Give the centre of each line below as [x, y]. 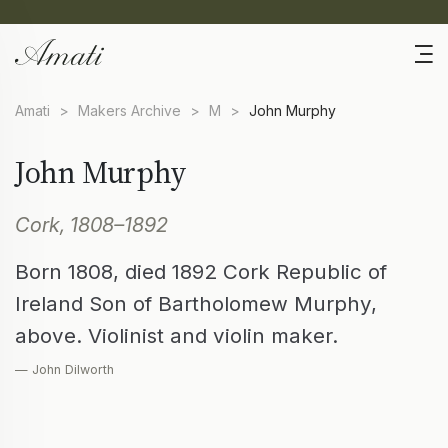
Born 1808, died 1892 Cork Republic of [201, 272]
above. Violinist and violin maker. [176, 336]
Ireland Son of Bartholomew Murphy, [196, 304]
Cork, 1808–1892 [91, 225]
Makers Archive [129, 111]
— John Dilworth [64, 370]
